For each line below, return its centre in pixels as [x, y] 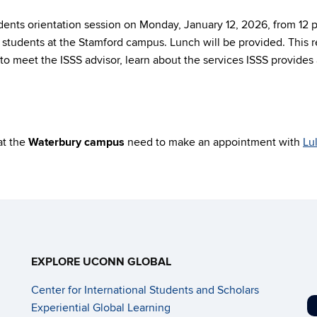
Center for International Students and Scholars [145, 290]
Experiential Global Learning [101, 308]
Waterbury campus [76, 142]
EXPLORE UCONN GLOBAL [101, 262]
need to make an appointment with [214, 142]
